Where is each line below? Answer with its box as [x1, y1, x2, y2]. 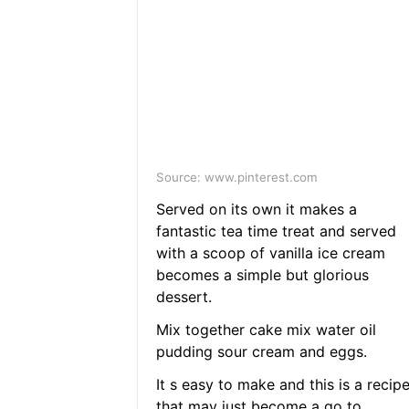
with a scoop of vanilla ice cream [155, 244, 385, 263]
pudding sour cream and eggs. [155, 342, 367, 362]
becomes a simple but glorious [155, 266, 369, 285]
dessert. [155, 288, 212, 307]
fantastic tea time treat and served [155, 222, 396, 241]
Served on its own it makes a [155, 200, 357, 219]
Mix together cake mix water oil [155, 320, 376, 340]
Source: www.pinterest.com [155, 170, 318, 185]
